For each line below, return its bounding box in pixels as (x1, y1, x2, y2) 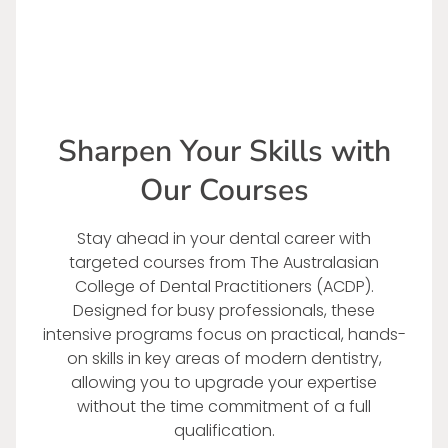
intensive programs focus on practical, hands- (42, 323, 406, 347)
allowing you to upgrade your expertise (71, 371, 377, 395)
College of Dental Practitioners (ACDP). (74, 275, 374, 299)
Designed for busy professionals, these (73, 299, 375, 323)
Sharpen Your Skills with (57, 131, 391, 173)
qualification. (173, 419, 275, 443)
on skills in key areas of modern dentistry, (66, 347, 382, 371)
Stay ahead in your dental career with (77, 227, 371, 251)
